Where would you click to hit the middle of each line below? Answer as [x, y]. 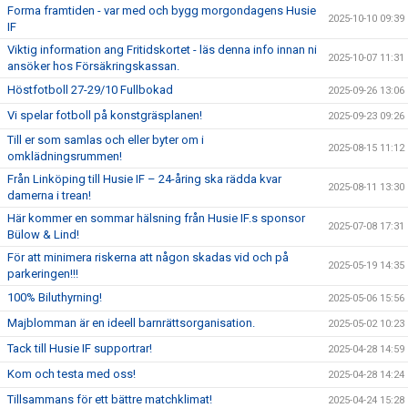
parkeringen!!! [43, 274]
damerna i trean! [49, 196]
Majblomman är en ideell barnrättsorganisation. [131, 323]
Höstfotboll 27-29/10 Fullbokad [90, 90]
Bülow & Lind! [43, 235]
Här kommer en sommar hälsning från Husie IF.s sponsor [156, 219]
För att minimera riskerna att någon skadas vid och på [148, 258]
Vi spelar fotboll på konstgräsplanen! [105, 116]
